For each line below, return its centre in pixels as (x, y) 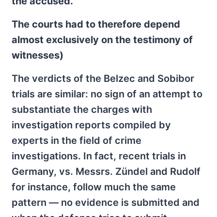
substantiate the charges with (82, 109)
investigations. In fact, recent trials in (99, 156)
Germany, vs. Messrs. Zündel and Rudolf (106, 171)
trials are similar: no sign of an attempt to (107, 94)
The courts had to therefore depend (96, 24)
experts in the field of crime (77, 140)
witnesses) (38, 55)
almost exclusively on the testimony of (102, 40)
